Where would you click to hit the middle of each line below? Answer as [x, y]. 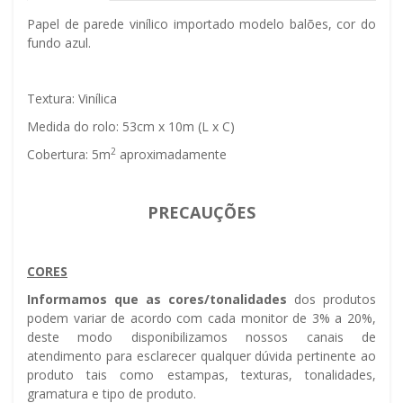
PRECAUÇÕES [201, 213]
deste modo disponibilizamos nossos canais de [201, 337]
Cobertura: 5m [69, 155]
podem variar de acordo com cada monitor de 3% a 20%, [201, 318]
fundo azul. [59, 43]
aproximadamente [173, 155]
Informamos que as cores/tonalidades [157, 300]
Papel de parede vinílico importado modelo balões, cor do [201, 24]
